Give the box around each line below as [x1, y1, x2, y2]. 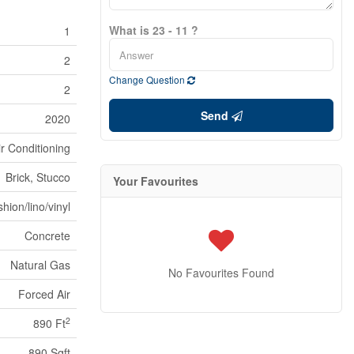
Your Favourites [113, 173, 198, 190]
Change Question [109, 73, 187, 87]
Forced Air [18, 286, 70, 303]
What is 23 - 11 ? [109, 22, 198, 39]
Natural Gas [10, 257, 70, 273]
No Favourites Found [168, 265, 274, 281]
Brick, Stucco [6, 169, 70, 186]
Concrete [24, 228, 70, 244]
